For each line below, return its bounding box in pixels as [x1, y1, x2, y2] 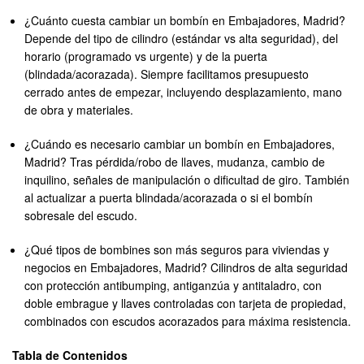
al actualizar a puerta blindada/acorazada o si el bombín [24, 189, 314, 206]
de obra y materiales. [24, 102, 134, 119]
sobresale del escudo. [24, 207, 138, 224]
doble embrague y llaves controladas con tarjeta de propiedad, [24, 295, 347, 312]
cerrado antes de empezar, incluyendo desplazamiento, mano [24, 84, 343, 101]
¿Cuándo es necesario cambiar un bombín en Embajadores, [24, 136, 336, 153]
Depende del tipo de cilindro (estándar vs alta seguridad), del [24, 30, 339, 47]
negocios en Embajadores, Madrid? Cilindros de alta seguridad [24, 259, 349, 276]
